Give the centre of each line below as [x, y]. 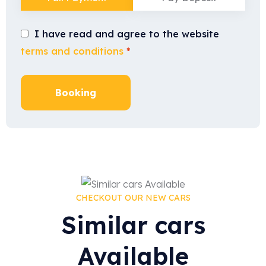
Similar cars [133, 225]
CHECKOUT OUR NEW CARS [133, 198]
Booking [76, 93]
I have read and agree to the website [127, 34]
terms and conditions [72, 51]
